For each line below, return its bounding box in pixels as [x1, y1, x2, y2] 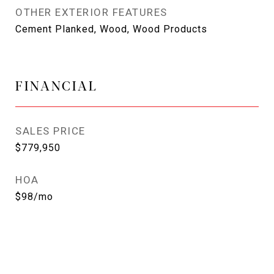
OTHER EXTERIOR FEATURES [15, 6, 168, 18]
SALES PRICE [15, 125, 86, 137]
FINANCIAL [15, 76, 98, 94]
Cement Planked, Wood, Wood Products [15, 23, 207, 35]
